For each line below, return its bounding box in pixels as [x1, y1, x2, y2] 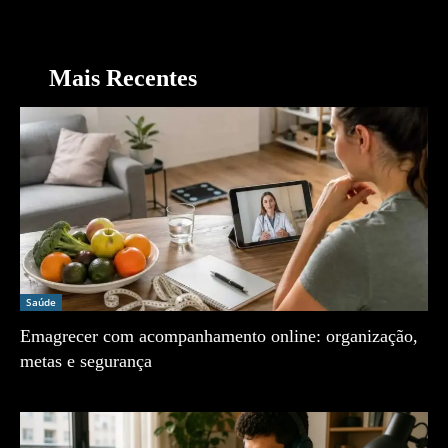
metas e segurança [20, 351, 152, 372]
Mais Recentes [49, 65, 197, 92]
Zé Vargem [20, 380, 79, 396]
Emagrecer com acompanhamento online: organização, [20, 326, 418, 347]
